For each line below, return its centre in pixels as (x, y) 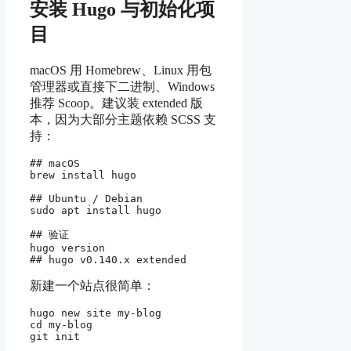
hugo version (67, 248)
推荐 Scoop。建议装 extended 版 (116, 103)
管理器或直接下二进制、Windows (122, 86)
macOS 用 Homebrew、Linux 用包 (121, 70)
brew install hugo (83, 175)
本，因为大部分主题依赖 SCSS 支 (123, 119)
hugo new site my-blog (96, 313)
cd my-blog (61, 324)
